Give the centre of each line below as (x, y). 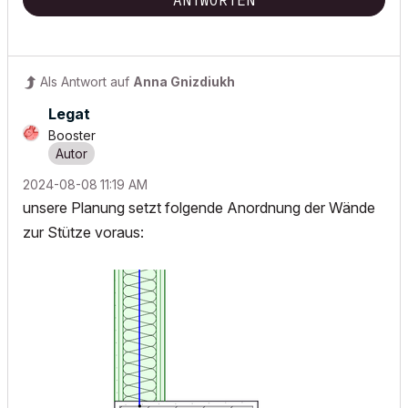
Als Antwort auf (87, 81)
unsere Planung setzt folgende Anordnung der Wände (199, 207)
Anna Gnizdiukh (184, 81)
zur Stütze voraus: (85, 232)
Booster (72, 135)
